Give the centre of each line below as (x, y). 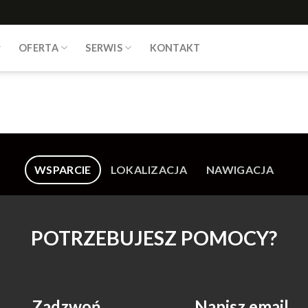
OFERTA (38, 48)
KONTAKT (175, 48)
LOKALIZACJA (149, 169)
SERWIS (104, 48)
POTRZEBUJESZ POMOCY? (154, 238)
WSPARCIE (63, 169)
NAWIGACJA (240, 169)
